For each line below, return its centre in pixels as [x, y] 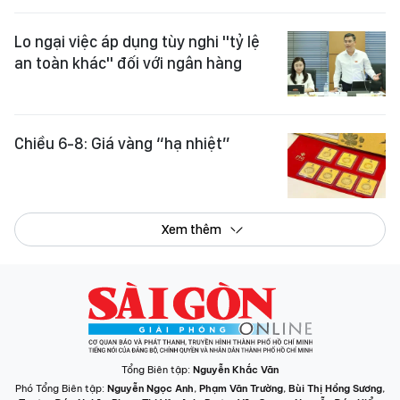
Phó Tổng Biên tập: [61, 389]
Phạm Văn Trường [241, 389]
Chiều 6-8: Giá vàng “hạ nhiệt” [122, 144]
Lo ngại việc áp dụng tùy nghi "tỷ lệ [137, 41]
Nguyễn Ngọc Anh [150, 389]
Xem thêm [191, 230]
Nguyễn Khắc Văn [236, 370]
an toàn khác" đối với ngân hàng [128, 62]
